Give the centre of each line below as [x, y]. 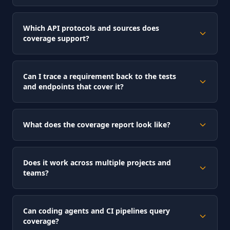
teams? [36, 173]
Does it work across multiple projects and [97, 162]
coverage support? [56, 38]
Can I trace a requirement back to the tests [100, 76]
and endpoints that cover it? [73, 87]
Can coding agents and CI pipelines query [97, 211]
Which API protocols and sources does [91, 28]
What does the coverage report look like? [97, 124]
